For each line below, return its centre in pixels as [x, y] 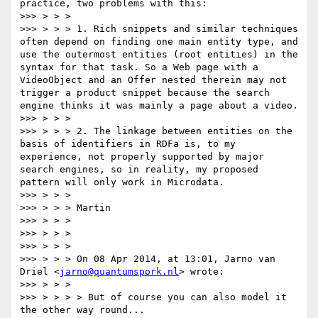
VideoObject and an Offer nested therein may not [153, 80]
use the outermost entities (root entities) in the [159, 55]
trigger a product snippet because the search [145, 93]
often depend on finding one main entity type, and [159, 42]
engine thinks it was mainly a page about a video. [159, 106]
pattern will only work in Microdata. [122, 182]
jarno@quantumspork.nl [119, 272]
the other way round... [82, 310]
